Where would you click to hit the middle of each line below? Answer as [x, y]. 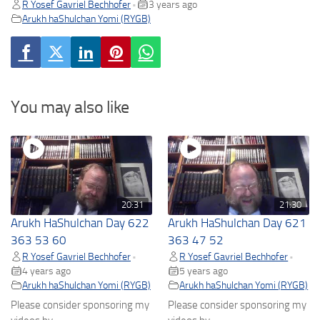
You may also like [70, 107]
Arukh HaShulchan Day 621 [237, 223]
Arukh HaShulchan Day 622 [80, 223]
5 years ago [204, 270]
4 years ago [46, 270]
